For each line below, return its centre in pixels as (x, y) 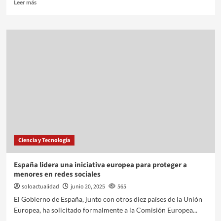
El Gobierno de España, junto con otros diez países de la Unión (108, 199)
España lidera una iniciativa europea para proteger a (100, 165)
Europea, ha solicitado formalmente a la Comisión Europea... (105, 210)
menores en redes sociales (57, 174)
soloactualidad (40, 186)
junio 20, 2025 (88, 186)
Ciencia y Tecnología (44, 140)
